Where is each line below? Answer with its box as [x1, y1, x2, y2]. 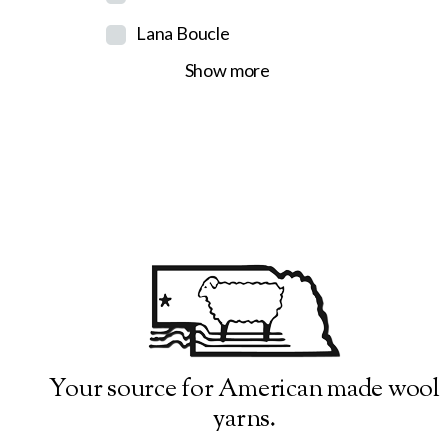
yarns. [213, 402, 276, 438]
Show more [184, 59, 270, 81]
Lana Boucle [135, 22, 230, 44]
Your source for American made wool [49, 372, 440, 408]
